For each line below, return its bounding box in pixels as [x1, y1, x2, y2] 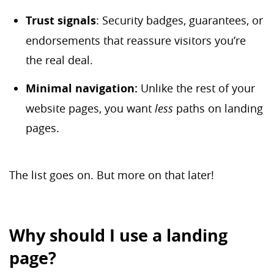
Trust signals [26, 13, 96, 29]
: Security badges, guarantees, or [96, 13, 263, 28]
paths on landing [173, 100, 263, 116]
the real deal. [26, 53, 93, 68]
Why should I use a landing [9, 224, 228, 247]
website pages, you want [26, 100, 155, 116]
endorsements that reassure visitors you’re [26, 33, 246, 48]
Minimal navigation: [26, 80, 138, 96]
